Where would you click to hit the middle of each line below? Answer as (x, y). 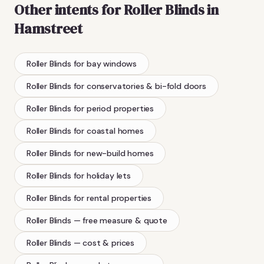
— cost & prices (104, 242)
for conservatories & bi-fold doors (140, 86)
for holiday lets (102, 175)
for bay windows (105, 63)
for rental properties (113, 198)
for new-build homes (113, 153)
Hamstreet (48, 28)
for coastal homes (108, 131)
